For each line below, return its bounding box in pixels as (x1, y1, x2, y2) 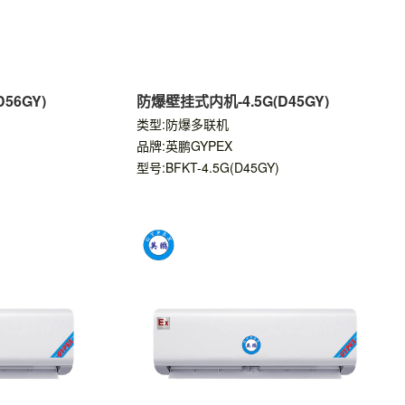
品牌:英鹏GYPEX (136, 137, 232, 155)
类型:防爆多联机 (136, 115, 229, 133)
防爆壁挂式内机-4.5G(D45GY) (136, 90, 329, 111)
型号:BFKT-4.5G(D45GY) (136, 158, 279, 176)
